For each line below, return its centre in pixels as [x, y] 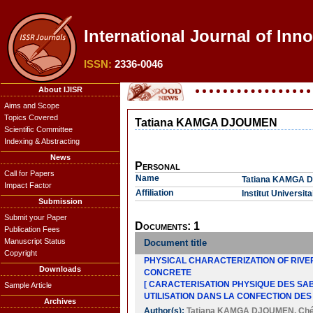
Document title [175, 243]
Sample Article [28, 285]
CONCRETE [168, 272]
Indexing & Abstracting [42, 141]
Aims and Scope [32, 105]
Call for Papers [29, 173]
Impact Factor [28, 185]
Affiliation [154, 193]
